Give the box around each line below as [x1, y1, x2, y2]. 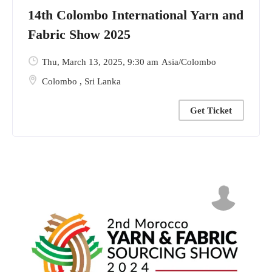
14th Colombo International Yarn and [28, 7, 243, 22]
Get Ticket [190, 105, 232, 115]
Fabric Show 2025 [28, 26, 131, 42]
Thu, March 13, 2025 [42, 56, 123, 67]
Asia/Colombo [161, 56, 216, 67]
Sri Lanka [84, 76, 121, 86]
